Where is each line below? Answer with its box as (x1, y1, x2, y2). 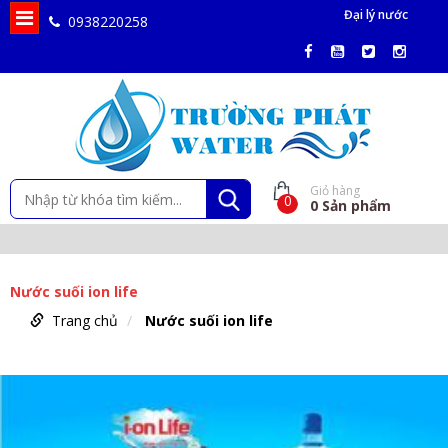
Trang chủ (52, 311, 118, 330)
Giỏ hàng (310, 182, 361, 199)
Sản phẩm (322, 196, 392, 215)
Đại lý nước (344, 6, 408, 23)
